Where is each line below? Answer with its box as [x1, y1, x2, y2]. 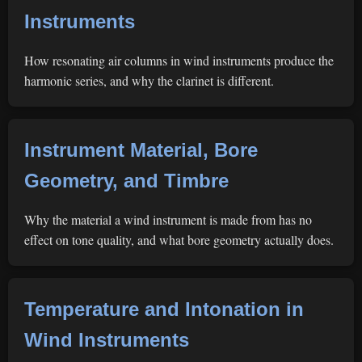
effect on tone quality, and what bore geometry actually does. [24, 231, 334, 248]
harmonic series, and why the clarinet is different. [24, 72, 274, 89]
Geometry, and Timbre [24, 170, 229, 192]
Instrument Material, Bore [24, 139, 258, 161]
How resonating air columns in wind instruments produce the [24, 52, 334, 69]
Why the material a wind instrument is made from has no [24, 211, 312, 228]
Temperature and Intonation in [24, 298, 304, 320]
